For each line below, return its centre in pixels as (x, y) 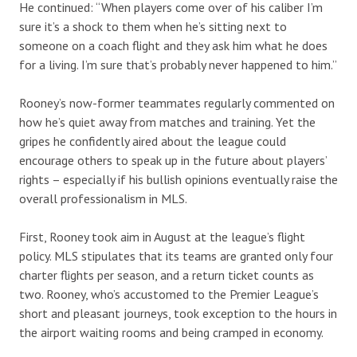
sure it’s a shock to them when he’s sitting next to (153, 26)
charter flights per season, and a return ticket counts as (167, 275)
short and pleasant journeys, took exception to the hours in (178, 313)
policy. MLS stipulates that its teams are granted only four (176, 256)
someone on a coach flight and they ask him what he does (173, 45)
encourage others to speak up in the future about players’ (173, 160)
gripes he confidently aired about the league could (153, 141)
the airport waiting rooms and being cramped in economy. (171, 332)
